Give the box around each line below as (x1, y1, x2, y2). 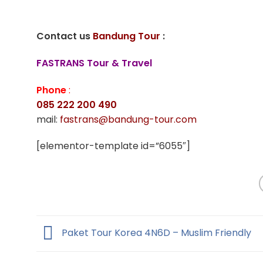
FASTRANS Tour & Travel (36, 56, 152, 70)
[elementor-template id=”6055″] (36, 139, 190, 153)
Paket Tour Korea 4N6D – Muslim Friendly (59, 226, 251, 240)
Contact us (36, 29, 93, 43)
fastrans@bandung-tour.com (60, 112, 197, 126)
